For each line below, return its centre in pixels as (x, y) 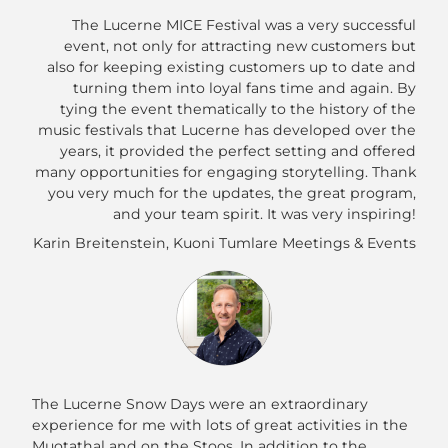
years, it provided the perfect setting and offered (237, 151)
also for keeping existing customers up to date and (231, 67)
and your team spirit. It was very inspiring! (264, 214)
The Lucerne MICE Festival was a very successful (243, 25)
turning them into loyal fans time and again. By (244, 88)
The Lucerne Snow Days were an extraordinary (200, 404)
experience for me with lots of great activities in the (220, 425)
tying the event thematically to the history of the (237, 109)
